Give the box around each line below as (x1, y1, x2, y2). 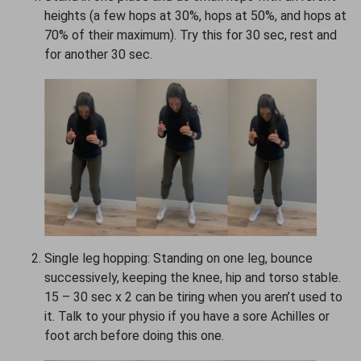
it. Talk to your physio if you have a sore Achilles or (44, 308, 330, 324)
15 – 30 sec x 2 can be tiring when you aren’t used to (44, 288, 342, 305)
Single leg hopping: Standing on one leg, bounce (44, 250, 313, 266)
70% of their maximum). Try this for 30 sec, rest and (44, 27, 337, 43)
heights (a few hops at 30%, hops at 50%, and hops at (44, 7, 346, 23)
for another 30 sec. (44, 46, 152, 62)
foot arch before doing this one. (44, 327, 227, 343)
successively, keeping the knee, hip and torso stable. (44, 269, 341, 285)
